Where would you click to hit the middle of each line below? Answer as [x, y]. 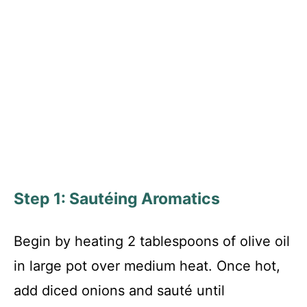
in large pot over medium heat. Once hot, [147, 266]
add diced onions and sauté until [119, 291]
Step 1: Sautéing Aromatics [117, 199]
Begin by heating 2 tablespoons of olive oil [152, 242]
